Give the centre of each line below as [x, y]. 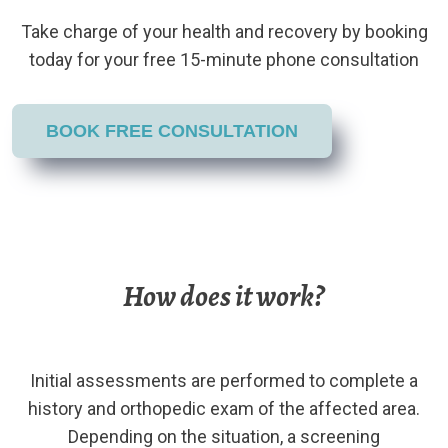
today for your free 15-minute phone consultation [224, 59]
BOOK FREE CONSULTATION [172, 130]
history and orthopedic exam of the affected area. [224, 408]
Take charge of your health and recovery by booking [224, 31]
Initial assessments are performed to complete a [224, 380]
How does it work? [224, 296]
